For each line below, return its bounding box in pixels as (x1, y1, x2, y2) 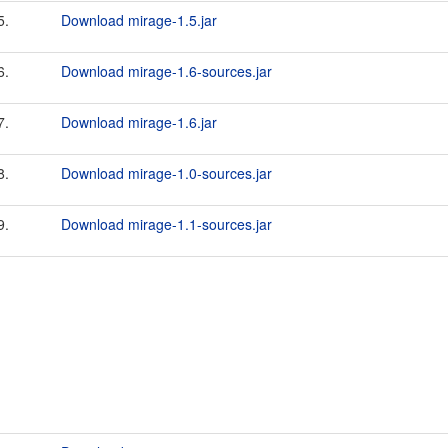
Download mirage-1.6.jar (61, 112, 217, 132)
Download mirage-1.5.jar (61, 10, 217, 30)
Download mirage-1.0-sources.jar (61, 163, 272, 183)
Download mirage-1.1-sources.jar (61, 214, 272, 234)
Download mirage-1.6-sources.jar (61, 61, 272, 81)
